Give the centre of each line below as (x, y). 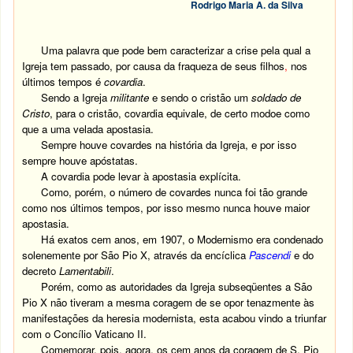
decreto (41, 271)
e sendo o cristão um (201, 97)
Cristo (36, 113)
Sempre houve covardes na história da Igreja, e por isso (169, 145)
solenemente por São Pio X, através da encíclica (136, 255)
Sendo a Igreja (76, 97)
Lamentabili (85, 271)
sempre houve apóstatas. (80, 160)
